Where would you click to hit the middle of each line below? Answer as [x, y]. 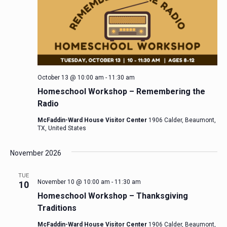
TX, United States [62, 128]
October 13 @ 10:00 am [70, 77]
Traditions [57, 208]
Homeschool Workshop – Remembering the [121, 91]
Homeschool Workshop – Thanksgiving [112, 196]
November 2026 [35, 153]
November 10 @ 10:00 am [73, 182]
